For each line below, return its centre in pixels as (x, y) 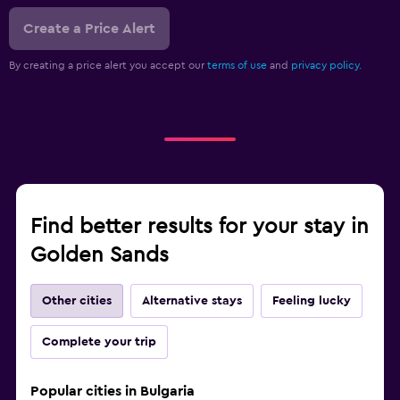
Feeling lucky (312, 300)
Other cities (77, 300)
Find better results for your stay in (200, 226)
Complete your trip (99, 342)
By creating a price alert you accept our (108, 65)
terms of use (237, 65)
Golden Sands (100, 255)
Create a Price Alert (89, 28)
